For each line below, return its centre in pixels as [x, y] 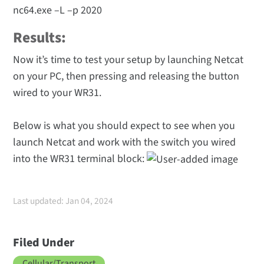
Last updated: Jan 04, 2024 [63, 201]
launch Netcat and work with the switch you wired [125, 143]
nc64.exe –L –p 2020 [58, 11]
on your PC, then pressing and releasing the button [126, 77]
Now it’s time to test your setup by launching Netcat [128, 60]
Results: [40, 38]
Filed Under [44, 242]
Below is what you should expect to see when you [124, 126]
